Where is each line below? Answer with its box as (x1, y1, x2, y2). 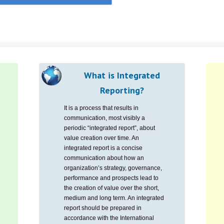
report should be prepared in (64, 204, 141, 211)
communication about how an (64, 154, 144, 161)
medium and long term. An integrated (64, 194, 164, 201)
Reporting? (100, 84, 144, 96)
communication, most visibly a (64, 114, 145, 121)
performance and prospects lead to (64, 174, 158, 181)
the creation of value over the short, (64, 184, 159, 191)
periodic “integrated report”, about (64, 124, 155, 131)
